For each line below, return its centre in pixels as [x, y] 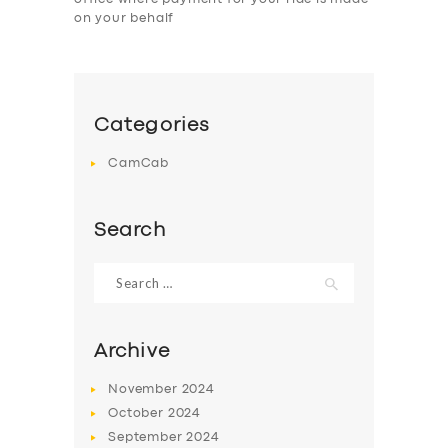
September [147, 438]
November [145, 389]
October [138, 414]
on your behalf [124, 18]
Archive [132, 351]
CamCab [139, 164]
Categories [152, 126]
